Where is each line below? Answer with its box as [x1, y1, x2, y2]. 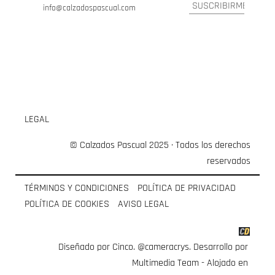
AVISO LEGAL [118, 198, 169, 211]
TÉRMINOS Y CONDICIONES [25, 182, 129, 195]
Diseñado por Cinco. [58, 241, 137, 254]
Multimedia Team [132, 257, 199, 269]
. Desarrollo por [189, 241, 248, 254]
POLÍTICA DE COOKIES [25, 198, 109, 211]
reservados [207, 155, 250, 168]
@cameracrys [137, 241, 189, 254]
